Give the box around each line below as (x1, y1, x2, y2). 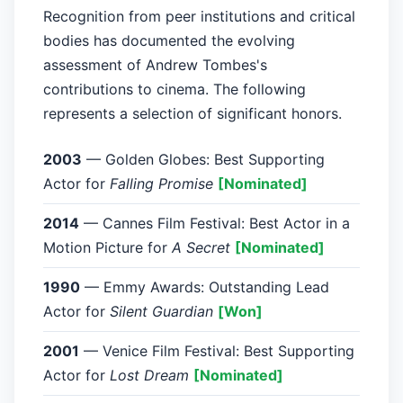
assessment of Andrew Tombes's (43, 56, 267, 75)
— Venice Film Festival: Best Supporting (79, 342, 354, 361)
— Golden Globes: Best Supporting (82, 150, 325, 169)
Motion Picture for (43, 238, 172, 257)
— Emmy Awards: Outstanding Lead (80, 278, 329, 297)
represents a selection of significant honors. (43, 104, 342, 123)
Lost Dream (110, 366, 189, 385)
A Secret (172, 238, 230, 257)
